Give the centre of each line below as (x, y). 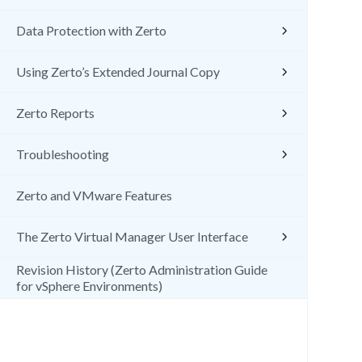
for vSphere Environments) (89, 286)
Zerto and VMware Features (94, 195)
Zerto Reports (55, 113)
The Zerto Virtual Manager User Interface (132, 236)
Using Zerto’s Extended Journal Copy (118, 72)
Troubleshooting (63, 154)
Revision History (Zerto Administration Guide (142, 269)
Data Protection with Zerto (91, 30)
